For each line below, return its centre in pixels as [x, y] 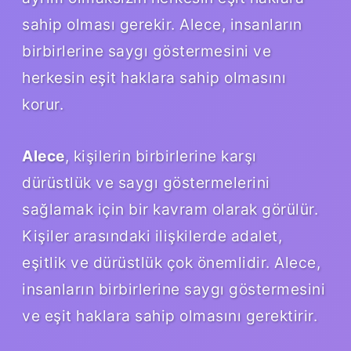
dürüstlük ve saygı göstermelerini [146, 182]
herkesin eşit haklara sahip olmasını [154, 77]
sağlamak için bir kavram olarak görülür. [170, 209]
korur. [43, 104]
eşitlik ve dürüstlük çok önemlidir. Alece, [171, 262]
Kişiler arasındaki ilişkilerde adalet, [152, 235]
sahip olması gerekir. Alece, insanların [162, 24]
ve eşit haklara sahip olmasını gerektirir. [170, 315]
